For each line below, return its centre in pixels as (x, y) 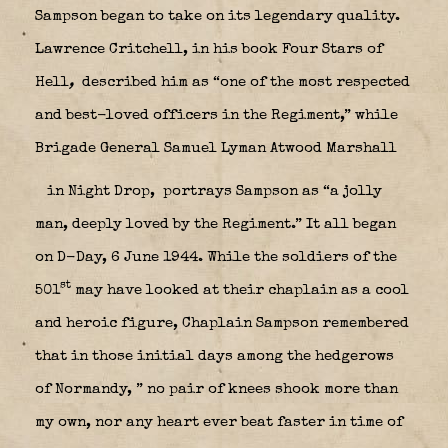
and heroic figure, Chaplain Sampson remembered (222, 323)
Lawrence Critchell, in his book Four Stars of (209, 49)
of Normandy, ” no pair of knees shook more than (216, 389)
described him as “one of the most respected (244, 82)
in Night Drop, (99, 191)
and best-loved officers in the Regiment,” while (216, 115)
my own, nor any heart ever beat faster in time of (219, 422)
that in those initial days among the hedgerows (214, 356)
